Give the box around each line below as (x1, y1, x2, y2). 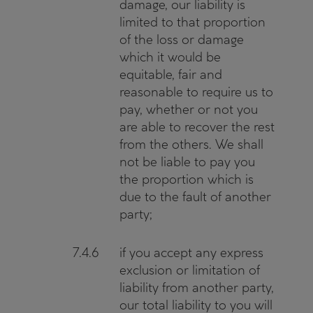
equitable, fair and (119, 66, 222, 82)
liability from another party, (119, 279, 274, 296)
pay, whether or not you (119, 101, 258, 117)
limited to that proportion (119, 14, 265, 30)
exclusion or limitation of (119, 262, 260, 278)
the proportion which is (119, 171, 254, 187)
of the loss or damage (119, 31, 244, 48)
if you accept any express (119, 245, 263, 261)
